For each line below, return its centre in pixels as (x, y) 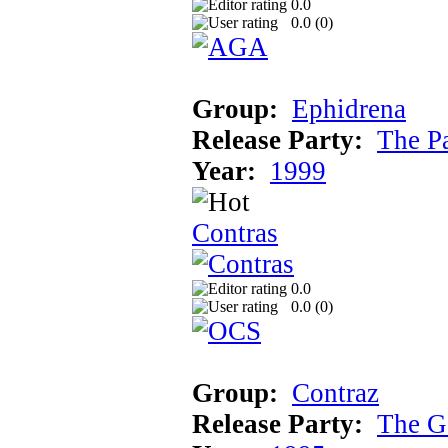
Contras (235, 232)
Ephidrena (349, 108)
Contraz (335, 392)
